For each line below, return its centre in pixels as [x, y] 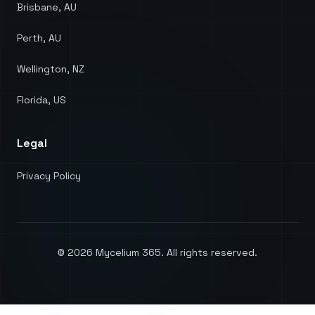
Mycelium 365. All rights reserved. [175, 252]
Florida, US [41, 100]
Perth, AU [39, 38]
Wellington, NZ [51, 69]
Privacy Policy [49, 176]
